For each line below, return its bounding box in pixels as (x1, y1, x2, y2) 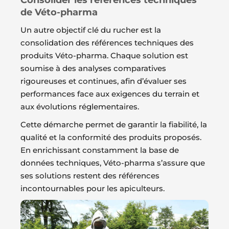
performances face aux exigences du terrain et (20, 89, 199, 99)
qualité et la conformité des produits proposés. (20, 132, 201, 143)
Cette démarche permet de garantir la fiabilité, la (20, 120, 207, 130)
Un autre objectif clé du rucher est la (20, 25, 161, 35)
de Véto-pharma (20, 7, 98, 18)
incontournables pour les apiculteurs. (20, 184, 165, 194)
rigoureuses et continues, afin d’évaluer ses (20, 76, 187, 86)
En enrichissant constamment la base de (20, 145, 179, 155)
